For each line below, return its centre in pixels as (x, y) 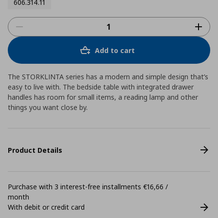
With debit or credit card (46, 207)
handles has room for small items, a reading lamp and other (103, 97)
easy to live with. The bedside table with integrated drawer (101, 87)
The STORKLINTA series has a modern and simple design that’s (108, 77)
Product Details (35, 150)
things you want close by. (48, 107)
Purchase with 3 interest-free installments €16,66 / (88, 187)
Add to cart (115, 50)
